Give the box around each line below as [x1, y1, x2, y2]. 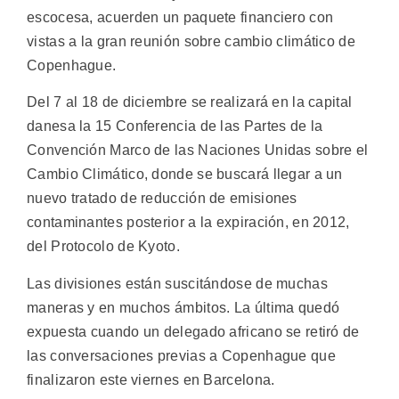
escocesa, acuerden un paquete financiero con [27, 10, 334, 25]
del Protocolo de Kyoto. [27, 239, 180, 255]
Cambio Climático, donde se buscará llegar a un [27, 167, 343, 183]
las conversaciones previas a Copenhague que [27, 347, 336, 363]
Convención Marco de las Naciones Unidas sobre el [27, 142, 369, 159]
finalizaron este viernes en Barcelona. [27, 371, 275, 387]
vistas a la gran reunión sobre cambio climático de [27, 34, 355, 49]
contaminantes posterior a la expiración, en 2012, [27, 215, 350, 231]
